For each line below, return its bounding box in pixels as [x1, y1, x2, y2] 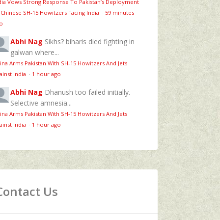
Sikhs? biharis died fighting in [45, 36, 135, 46]
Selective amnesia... [10, 98, 72, 108]
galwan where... [10, 47, 59, 57]
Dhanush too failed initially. [45, 87, 130, 97]
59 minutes [105, 8, 134, 16]
